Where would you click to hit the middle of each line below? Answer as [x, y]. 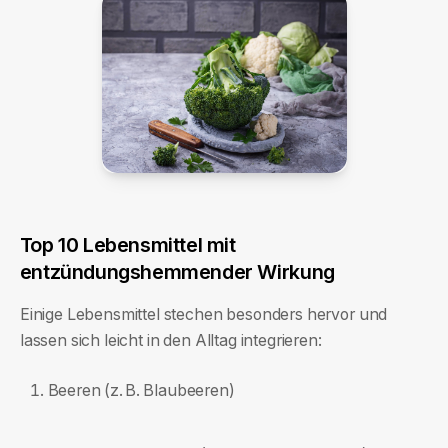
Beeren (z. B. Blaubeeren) [141, 390]
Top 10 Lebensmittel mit [127, 245]
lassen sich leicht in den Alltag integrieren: [170, 340]
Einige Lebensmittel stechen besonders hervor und [203, 314]
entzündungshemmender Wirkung [177, 272]
